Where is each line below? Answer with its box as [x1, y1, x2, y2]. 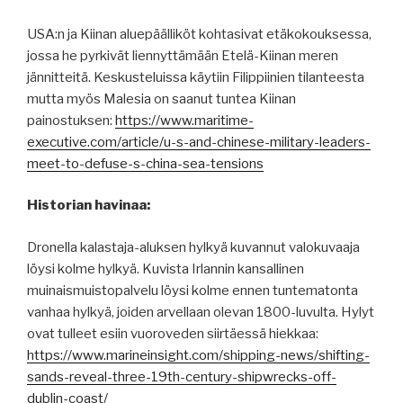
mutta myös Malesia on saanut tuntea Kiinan [27, 90, 296, 107]
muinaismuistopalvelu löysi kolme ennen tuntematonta [27, 282, 358, 299]
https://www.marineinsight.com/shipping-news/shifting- [27, 346, 370, 363]
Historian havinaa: [27, 197, 150, 214]
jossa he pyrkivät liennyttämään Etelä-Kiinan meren [27, 47, 338, 64]
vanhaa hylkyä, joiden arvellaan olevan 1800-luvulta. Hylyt [27, 303, 374, 320]
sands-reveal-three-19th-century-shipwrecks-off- [27, 368, 336, 385]
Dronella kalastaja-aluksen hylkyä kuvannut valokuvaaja [27, 238, 360, 255]
